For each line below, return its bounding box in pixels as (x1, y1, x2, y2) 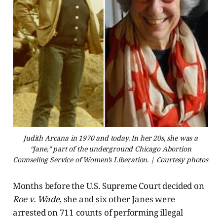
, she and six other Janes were (59, 193, 175, 205)
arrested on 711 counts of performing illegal (12, 207, 184, 219)
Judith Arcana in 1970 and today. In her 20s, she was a (23, 133, 198, 143)
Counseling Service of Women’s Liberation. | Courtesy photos (13, 155, 208, 165)
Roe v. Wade (12, 193, 60, 205)
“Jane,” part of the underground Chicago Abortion (30, 144, 191, 154)
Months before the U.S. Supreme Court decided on (12, 180, 204, 192)
